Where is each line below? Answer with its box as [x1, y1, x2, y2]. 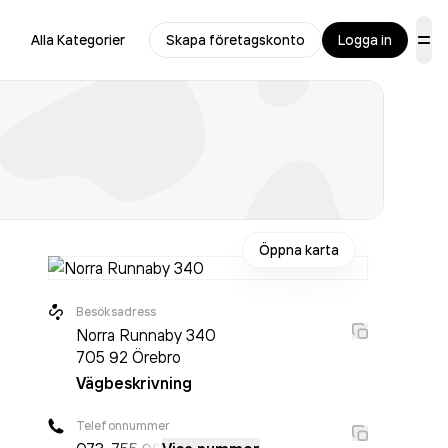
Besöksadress [76, 304, 157, 319]
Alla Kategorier [31, 31, 125, 49]
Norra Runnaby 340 [76, 325, 216, 345]
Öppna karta [259, 241, 339, 259]
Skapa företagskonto [166, 31, 305, 49]
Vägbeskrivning [76, 373, 192, 393]
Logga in [338, 31, 392, 49]
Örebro [132, 347, 181, 367]
